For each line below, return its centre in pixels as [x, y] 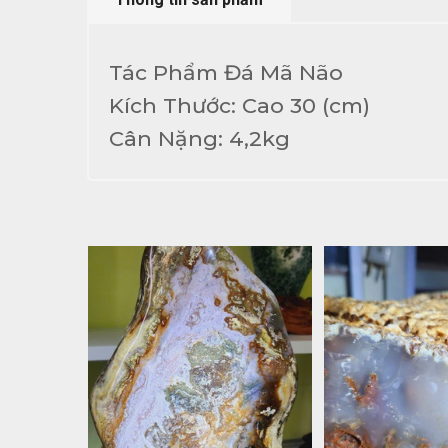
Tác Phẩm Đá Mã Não [229, 72]
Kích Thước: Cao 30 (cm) [239, 105]
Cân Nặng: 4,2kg [199, 138]
